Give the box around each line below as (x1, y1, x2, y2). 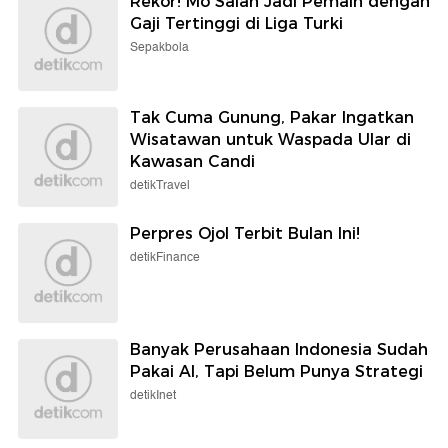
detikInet (130, 385, 176, 405)
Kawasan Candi (130, 151, 255, 171)
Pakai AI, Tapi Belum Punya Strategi (130, 361, 423, 381)
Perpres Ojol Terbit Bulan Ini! (130, 223, 360, 243)
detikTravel (130, 175, 190, 195)
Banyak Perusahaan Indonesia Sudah (130, 339, 428, 359)
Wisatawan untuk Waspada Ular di (130, 129, 411, 149)
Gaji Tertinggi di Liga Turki (130, 13, 343, 33)
